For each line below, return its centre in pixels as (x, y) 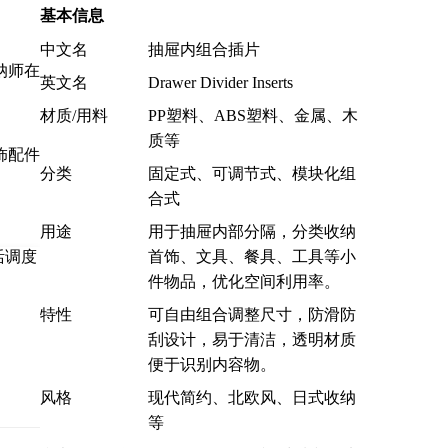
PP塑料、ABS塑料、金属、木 (253, 115)
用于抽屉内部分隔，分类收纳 (252, 231)
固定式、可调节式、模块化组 (252, 173)
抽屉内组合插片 (204, 49)
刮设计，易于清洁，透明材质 (252, 339)
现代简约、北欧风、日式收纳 (252, 397)
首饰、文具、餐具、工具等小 (252, 256)
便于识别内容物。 (212, 364)
